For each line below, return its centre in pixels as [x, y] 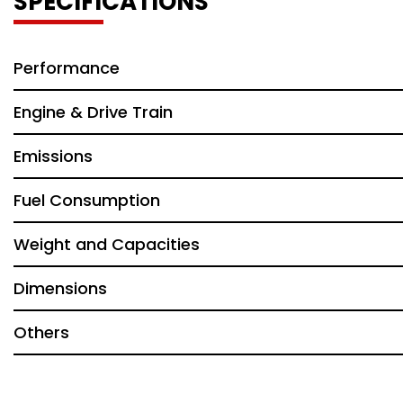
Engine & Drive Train [93, 112]
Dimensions [60, 289]
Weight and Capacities [107, 245]
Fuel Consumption [87, 201]
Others [41, 333]
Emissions [53, 157]
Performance [67, 68]
